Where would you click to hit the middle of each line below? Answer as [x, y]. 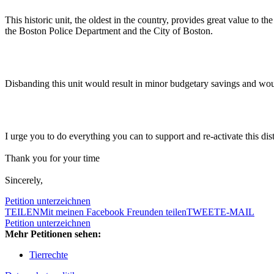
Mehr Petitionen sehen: [53, 234]
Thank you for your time [52, 158]
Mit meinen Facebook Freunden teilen [113, 212]
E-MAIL [237, 212]
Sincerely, [24, 180]
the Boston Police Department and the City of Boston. [109, 31]
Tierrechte [49, 255]
